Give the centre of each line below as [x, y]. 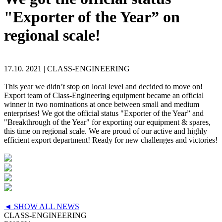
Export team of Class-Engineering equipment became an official [104, 95]
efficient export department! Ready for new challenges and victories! [111, 140]
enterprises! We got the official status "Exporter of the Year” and [104, 113]
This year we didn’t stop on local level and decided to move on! [103, 86]
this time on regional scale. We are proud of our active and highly [106, 131]
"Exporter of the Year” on [92, 17]
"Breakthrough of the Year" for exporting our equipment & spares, [107, 122]
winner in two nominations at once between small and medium [102, 104]
